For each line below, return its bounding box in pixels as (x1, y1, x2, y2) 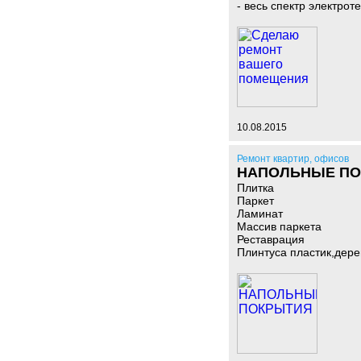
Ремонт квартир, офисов (237, 153, 349, 164)
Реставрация (237, 233, 305, 246)
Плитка (237, 181, 274, 194)
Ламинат (237, 207, 283, 220)
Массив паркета (237, 220, 322, 233)
